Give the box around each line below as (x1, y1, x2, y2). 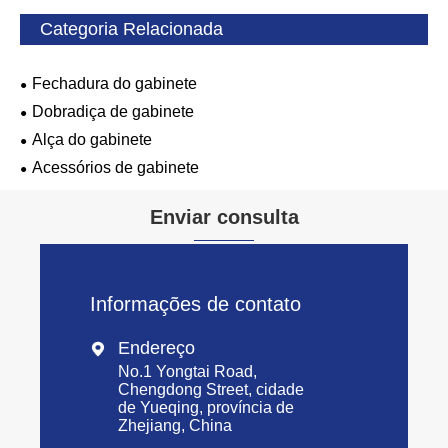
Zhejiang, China (118, 416, 232, 434)
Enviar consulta (149, 206, 299, 229)
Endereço (118, 337, 195, 358)
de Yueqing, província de (118, 398, 294, 416)
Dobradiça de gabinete (32, 102, 194, 120)
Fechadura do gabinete (32, 74, 197, 92)
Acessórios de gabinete (32, 158, 199, 176)
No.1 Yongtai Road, (118, 362, 257, 380)
